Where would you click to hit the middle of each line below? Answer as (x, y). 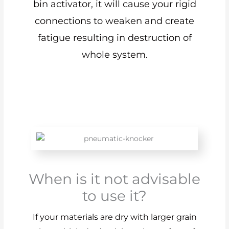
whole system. (114, 54)
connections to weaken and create (114, 21)
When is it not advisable (114, 179)
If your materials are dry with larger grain (114, 217)
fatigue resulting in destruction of (114, 38)
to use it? (114, 196)
